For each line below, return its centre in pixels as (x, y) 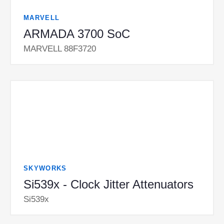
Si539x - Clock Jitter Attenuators (108, 184)
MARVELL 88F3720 (60, 48)
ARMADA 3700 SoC (77, 33)
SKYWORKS (45, 168)
